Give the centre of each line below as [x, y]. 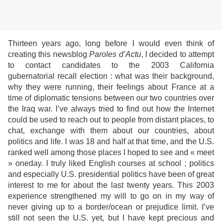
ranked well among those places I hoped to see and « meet [111, 153]
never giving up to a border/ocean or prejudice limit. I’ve [111, 207]
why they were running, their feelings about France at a [111, 87]
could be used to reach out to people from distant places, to [111, 120]
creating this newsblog [49, 55]
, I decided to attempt [177, 55]
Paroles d [106, 55]
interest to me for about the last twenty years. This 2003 [111, 185]
